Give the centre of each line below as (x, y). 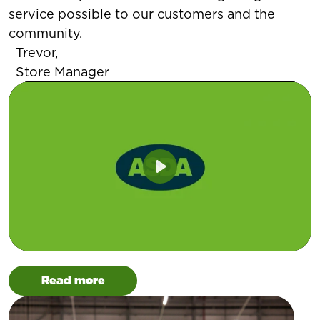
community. (45, 33)
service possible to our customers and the (142, 14)
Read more (73, 281)
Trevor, (37, 52)
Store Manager (62, 71)
